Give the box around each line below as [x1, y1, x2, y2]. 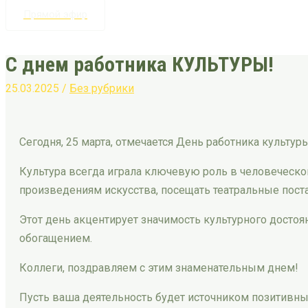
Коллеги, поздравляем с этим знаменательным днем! [19, 261, 298, 274]
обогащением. [19, 231, 92, 245]
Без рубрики [69, 81, 134, 95]
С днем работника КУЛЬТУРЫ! [5, 52, 274, 76]
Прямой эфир [23, 8, 87, 21]
